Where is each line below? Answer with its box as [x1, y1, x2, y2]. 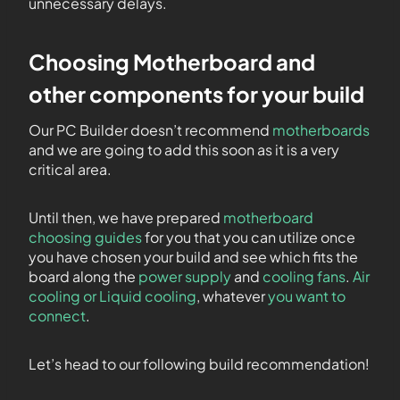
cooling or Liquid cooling [29, 287, 196, 305]
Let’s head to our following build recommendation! [29, 354, 370, 373]
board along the [29, 267, 138, 286]
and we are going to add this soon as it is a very [29, 140, 339, 159]
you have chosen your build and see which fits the [29, 247, 358, 266]
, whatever [196, 287, 268, 305]
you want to [268, 287, 346, 305]
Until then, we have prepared [29, 208, 223, 227]
